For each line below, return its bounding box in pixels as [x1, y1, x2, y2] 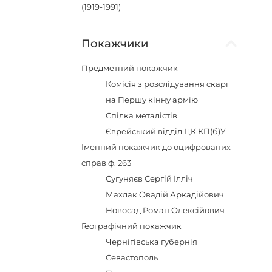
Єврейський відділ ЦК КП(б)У [106, 126, 226, 136]
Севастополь [106, 253, 158, 262]
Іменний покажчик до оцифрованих [81, 142, 231, 152]
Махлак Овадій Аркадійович [106, 189, 225, 199]
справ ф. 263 [81, 158, 132, 168]
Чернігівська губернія [106, 237, 198, 246]
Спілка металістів [106, 110, 178, 120]
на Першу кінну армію [106, 95, 199, 104]
